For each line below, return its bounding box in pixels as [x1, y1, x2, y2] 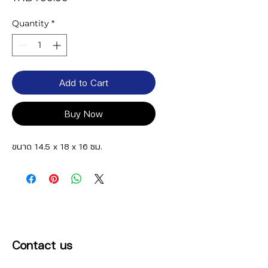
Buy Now [65, 106, 103, 120]
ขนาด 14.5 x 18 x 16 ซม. [12, 139, 102, 152]
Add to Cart [59, 75, 108, 89]
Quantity [12, 17, 49, 29]
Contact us [12, 235, 72, 253]
